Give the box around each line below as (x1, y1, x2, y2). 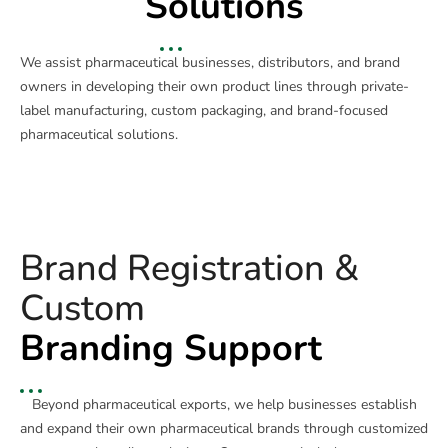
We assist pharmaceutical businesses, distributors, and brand (20, 53, 400, 73)
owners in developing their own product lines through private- (20, 77, 409, 97)
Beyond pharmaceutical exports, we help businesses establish (31, 395, 417, 415)
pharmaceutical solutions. (20, 125, 178, 145)
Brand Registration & (20, 244, 359, 294)
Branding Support (20, 324, 322, 374)
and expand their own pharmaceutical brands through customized (20, 419, 428, 439)
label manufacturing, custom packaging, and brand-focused (20, 101, 388, 121)
